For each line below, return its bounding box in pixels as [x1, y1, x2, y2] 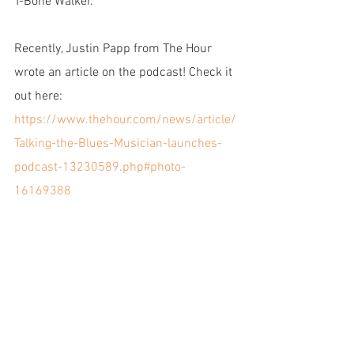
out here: [14, 88, 62, 104]
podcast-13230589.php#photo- [14, 160, 186, 175]
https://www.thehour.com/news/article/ [14, 112, 236, 128]
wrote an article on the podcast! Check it [14, 65, 235, 81]
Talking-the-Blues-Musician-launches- [14, 136, 222, 152]
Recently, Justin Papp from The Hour [14, 41, 215, 57]
